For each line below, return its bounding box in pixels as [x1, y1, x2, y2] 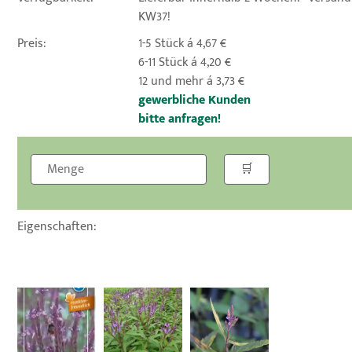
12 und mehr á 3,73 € [138, 71, 245, 92]
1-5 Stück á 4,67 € [138, 33, 227, 54]
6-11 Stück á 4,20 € [138, 52, 232, 73]
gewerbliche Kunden [138, 90, 251, 111]
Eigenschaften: [17, 216, 97, 237]
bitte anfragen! [138, 108, 222, 130]
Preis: [17, 33, 47, 54]
